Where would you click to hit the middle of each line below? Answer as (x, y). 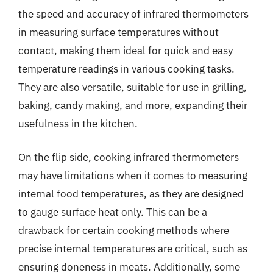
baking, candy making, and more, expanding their (133, 105)
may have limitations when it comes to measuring (133, 175)
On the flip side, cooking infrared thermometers (129, 157)
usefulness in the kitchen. (78, 123)
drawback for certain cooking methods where (124, 230)
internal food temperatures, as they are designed (131, 194)
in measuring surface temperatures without (119, 32)
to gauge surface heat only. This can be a (113, 212)
